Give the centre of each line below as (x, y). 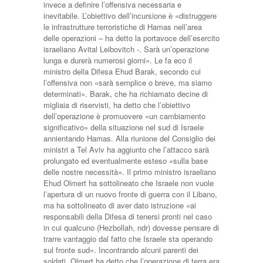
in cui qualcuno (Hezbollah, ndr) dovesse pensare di (131, 227)
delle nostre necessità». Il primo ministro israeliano (130, 172)
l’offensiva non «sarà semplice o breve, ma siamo (128, 82)
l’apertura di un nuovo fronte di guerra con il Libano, (130, 194)
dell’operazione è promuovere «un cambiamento (124, 116)
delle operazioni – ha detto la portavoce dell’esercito (131, 38)
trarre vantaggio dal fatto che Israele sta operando (128, 239)
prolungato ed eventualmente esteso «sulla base (126, 161)
